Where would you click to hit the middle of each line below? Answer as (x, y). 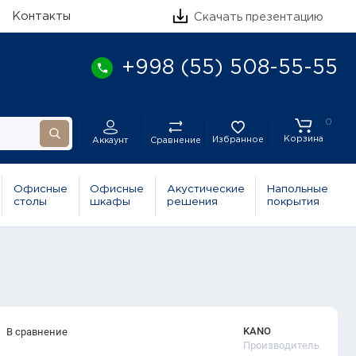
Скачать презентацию (257, 17)
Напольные (298, 190)
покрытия (294, 202)
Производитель (282, 345)
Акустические (205, 190)
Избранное (238, 139)
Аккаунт (110, 141)
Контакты (41, 17)
